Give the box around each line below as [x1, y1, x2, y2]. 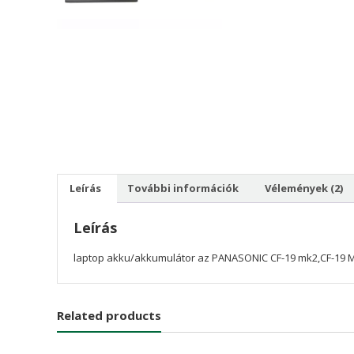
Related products [57, 307, 161, 323]
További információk [127, 181, 239, 196]
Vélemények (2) [265, 181, 343, 196]
